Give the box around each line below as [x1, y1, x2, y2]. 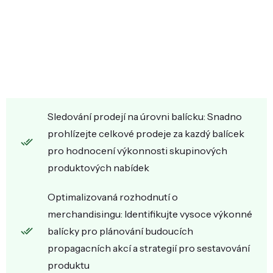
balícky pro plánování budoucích [48, 225, 193, 237]
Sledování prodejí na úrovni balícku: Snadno [48, 110, 242, 122]
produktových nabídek [48, 161, 149, 174]
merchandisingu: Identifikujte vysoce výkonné [48, 208, 252, 220]
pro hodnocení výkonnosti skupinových [48, 144, 227, 157]
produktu [48, 259, 90, 271]
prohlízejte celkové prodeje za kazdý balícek [48, 127, 244, 140]
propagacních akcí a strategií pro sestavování [48, 242, 250, 254]
